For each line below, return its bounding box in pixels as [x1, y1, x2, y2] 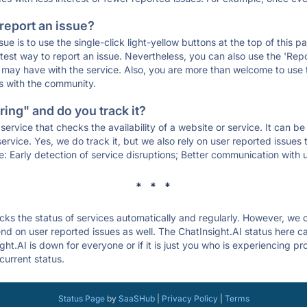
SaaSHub [118, 293, 155, 304]
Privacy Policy [161, 293, 218, 304]
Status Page [58, 293, 105, 304]
